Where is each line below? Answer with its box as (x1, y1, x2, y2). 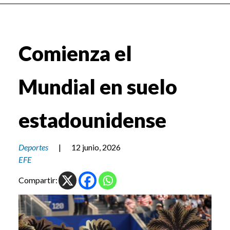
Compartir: (18, 175, 57, 185)
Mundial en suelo (18, 74, 177, 100)
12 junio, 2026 (71, 142, 121, 152)
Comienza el (18, 41, 132, 66)
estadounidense (18, 108, 166, 133)
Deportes (18, 142, 48, 152)
